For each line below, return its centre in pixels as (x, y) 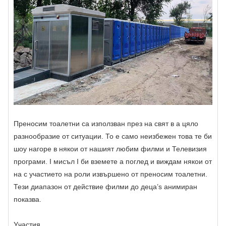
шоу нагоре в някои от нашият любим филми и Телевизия (110, 149)
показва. (27, 200)
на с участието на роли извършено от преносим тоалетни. (110, 174)
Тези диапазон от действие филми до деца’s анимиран (105, 187)
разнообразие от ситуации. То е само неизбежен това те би (113, 136)
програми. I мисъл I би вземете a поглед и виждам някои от (113, 162)
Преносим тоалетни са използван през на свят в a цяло (106, 124)
